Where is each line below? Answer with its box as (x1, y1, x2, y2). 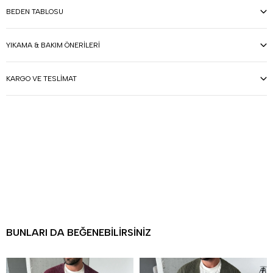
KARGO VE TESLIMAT (6, 74, 77, 83)
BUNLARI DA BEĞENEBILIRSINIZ (6, 226, 151, 238)
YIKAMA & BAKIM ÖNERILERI (6, 40, 100, 49)
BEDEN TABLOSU (6, 7, 63, 16)
